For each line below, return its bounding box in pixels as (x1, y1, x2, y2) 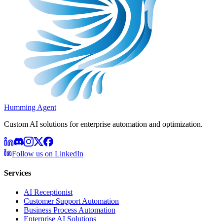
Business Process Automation (24, 206, 115, 215)
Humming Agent (4, 103, 56, 111)
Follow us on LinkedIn (12, 149, 83, 158)
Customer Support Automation (24, 197, 119, 206)
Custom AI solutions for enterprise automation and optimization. (4, 119, 203, 128)
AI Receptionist (24, 188, 73, 197)
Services (4, 168, 31, 177)
